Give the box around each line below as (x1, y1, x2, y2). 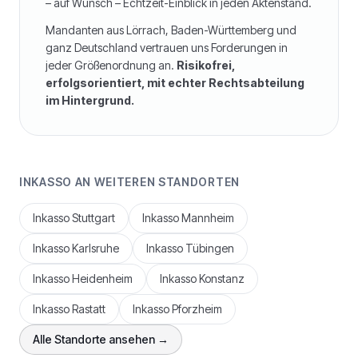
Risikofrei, (177, 58, 235, 72)
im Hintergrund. (46, 93, 134, 107)
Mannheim (181, 211, 234, 225)
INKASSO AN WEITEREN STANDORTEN (19, 175, 240, 189)
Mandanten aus (46, 23, 126, 37)
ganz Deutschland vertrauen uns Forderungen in (46, 41, 288, 54)
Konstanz (199, 272, 245, 285)
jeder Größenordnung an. (46, 58, 177, 72)
